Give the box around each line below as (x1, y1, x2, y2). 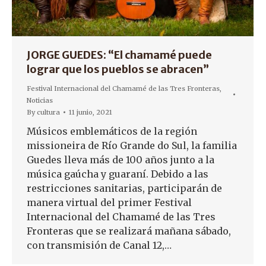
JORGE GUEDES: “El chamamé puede (27, 48, 212, 62)
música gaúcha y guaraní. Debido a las (27, 168, 208, 180)
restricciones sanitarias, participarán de (27, 182, 222, 194)
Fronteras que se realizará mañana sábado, (27, 225, 231, 237)
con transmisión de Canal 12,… (27, 239, 172, 251)
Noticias (27, 96, 53, 104)
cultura (37, 108, 60, 116)
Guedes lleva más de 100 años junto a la (27, 154, 214, 166)
